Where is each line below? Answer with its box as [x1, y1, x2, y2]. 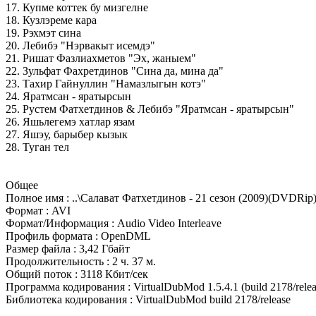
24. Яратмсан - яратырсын [6, 90, 131, 103]
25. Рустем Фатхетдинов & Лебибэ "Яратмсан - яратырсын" [6, 103, 294, 116]
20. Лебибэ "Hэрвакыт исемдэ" [6, 39, 155, 52]
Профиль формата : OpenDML [6, 230, 151, 243]
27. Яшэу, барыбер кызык [6, 128, 128, 141]
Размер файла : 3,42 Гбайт [6, 243, 130, 255]
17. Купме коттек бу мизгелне [6, 1, 148, 14]
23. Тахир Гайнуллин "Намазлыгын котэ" [6, 78, 206, 90]
